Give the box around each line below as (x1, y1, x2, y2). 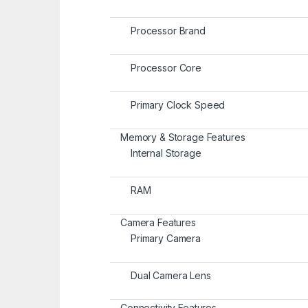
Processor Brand (131, 25, 206, 37)
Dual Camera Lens (131, 269, 211, 282)
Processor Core (131, 62, 202, 74)
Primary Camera (131, 232, 201, 245)
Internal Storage (131, 147, 201, 159)
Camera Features (120, 217, 196, 229)
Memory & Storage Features (120, 131, 245, 144)
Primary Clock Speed (131, 99, 225, 111)
